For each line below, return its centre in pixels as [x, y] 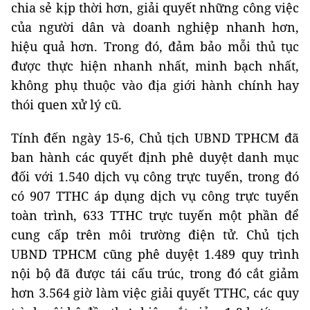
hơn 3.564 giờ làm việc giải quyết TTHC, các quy [155, 293]
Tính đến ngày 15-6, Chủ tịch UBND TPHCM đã [155, 138]
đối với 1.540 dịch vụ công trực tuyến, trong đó [155, 177]
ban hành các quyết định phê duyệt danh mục [155, 157]
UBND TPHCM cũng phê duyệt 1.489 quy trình [155, 254]
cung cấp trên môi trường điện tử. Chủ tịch [155, 235]
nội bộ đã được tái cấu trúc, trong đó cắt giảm [155, 274]
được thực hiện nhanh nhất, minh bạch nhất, [155, 66]
